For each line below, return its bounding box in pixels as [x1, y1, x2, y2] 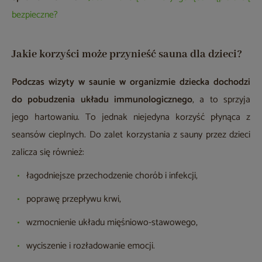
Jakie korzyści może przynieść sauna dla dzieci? [12, 47, 242, 62]
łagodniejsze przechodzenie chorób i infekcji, [26, 168, 198, 184]
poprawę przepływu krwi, [26, 191, 121, 208]
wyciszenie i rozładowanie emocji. [26, 238, 155, 254]
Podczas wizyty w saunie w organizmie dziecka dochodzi [12, 74, 250, 91]
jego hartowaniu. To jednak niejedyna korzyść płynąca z [12, 109, 250, 126]
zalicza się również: [12, 144, 84, 161]
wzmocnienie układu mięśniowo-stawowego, [26, 215, 198, 231]
